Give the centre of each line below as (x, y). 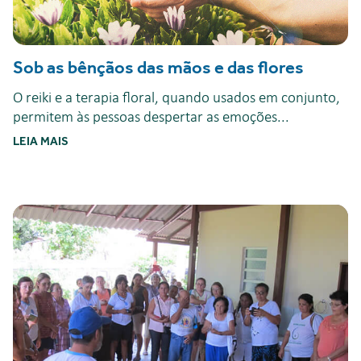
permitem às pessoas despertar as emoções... (151, 117)
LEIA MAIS (41, 141)
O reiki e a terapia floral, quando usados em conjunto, (176, 98)
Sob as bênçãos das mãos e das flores (158, 67)
